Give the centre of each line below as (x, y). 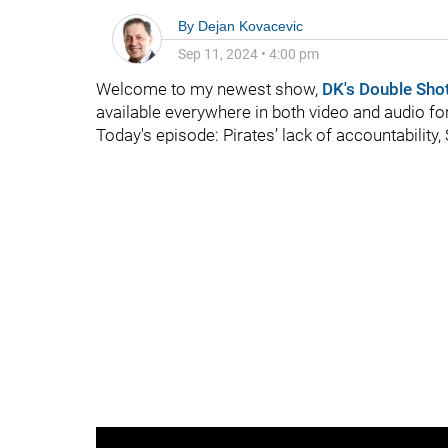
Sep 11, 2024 (218, 54)
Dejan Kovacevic (250, 26)
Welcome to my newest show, (209, 89)
